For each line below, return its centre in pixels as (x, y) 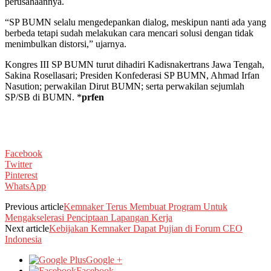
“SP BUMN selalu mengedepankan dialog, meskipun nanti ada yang (135, 22)
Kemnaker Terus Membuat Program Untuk (145, 206)
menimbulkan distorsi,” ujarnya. (66, 44)
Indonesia (23, 239)
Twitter (18, 164)
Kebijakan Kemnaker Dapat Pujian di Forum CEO (146, 228)
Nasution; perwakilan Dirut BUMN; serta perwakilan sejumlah (125, 86)
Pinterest (21, 175)
